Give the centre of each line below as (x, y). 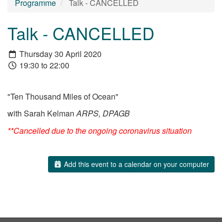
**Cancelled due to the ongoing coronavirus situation (100, 130)
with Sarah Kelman (42, 113)
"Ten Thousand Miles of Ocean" (63, 96)
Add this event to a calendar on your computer (136, 164)
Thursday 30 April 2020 (59, 54)
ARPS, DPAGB (103, 113)
